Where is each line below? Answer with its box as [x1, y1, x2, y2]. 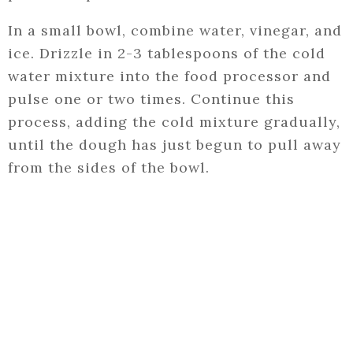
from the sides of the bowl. [8, 158, 210, 177]
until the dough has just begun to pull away [8, 136, 341, 154]
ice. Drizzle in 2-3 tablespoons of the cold [8, 44, 325, 63]
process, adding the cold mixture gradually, [8, 113, 340, 132]
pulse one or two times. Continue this [8, 90, 295, 109]
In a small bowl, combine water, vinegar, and [8, 21, 342, 40]
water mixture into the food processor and [8, 67, 331, 86]
